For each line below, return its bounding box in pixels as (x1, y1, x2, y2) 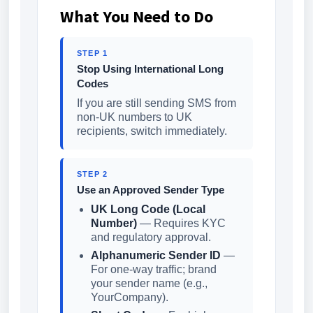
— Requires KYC (137, 217, 226, 229)
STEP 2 (77, 170, 108, 178)
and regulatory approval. (91, 231, 211, 243)
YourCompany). (91, 291, 168, 303)
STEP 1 (77, 49, 108, 57)
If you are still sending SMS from (77, 97, 236, 109)
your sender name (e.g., (91, 277, 208, 289)
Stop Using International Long (77, 63, 224, 75)
